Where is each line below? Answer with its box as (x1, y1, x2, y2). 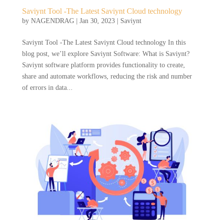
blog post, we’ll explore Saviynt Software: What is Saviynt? (22, 50, 190, 57)
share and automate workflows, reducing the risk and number (22, 72, 192, 80)
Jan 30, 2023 (79, 17, 115, 25)
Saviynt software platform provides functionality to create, (22, 61, 185, 69)
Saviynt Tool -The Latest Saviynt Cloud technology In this (22, 38, 186, 46)
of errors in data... (22, 83, 73, 91)
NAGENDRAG (30, 17, 74, 25)
